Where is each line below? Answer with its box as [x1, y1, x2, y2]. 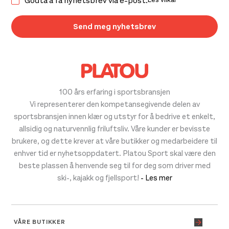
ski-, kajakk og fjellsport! [57, 172, 141, 183]
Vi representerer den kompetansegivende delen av [29, 99, 200, 109]
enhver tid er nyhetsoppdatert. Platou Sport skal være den [13, 148, 216, 158]
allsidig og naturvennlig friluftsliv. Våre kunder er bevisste [19, 123, 210, 134]
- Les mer [140, 172, 172, 183]
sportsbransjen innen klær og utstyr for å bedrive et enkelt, [14, 111, 215, 122]
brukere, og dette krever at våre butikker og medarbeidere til [12, 135, 217, 146]
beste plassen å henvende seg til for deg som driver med [18, 160, 211, 171]
